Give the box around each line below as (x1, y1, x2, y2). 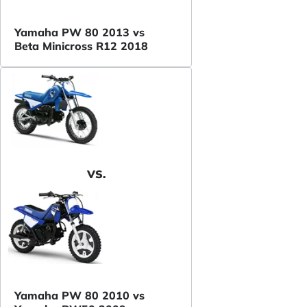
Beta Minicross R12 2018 (14, 38, 148, 53)
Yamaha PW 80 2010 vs (14, 288, 145, 302)
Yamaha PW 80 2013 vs (14, 25, 145, 39)
